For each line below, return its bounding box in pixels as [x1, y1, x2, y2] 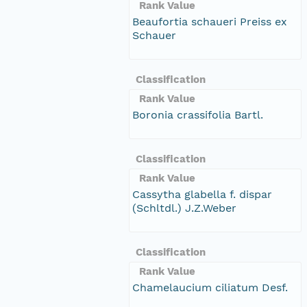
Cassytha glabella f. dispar [132, 187, 272, 201]
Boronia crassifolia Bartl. [132, 108, 263, 121]
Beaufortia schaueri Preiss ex [132, 14, 287, 28]
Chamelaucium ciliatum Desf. [132, 280, 288, 294]
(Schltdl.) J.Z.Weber [132, 201, 236, 214]
